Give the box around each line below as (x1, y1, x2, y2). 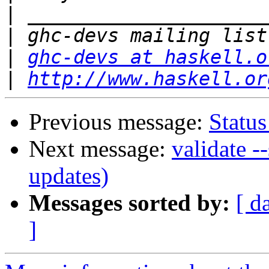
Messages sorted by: (29, 190, 230, 216)
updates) (29, 163, 109, 189)
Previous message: (29, 109, 209, 135)
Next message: (29, 136, 172, 162)
